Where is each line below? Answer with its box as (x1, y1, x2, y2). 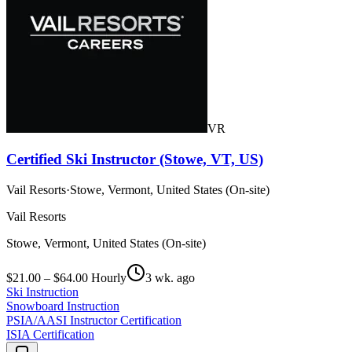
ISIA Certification (6, 327, 94, 341)
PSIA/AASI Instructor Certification (6, 313, 181, 327)
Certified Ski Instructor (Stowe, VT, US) (6, 150, 263, 167)
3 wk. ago (145, 270, 195, 284)
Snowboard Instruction (6, 299, 119, 313)
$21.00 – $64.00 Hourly (6, 270, 126, 284)
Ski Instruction (6, 284, 79, 299)
